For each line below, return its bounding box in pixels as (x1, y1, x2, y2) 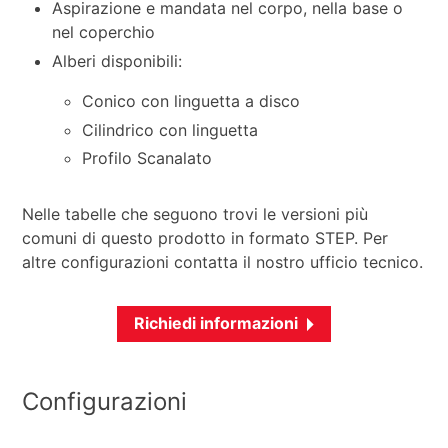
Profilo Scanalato (82, 148, 213, 169)
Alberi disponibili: (52, 50, 183, 71)
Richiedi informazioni (134, 313, 298, 334)
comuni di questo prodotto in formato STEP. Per (22, 228, 389, 249)
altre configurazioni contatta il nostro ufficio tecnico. (22, 252, 424, 273)
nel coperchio (52, 22, 156, 43)
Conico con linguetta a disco (82, 90, 301, 111)
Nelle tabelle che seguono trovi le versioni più (22, 204, 369, 225)
